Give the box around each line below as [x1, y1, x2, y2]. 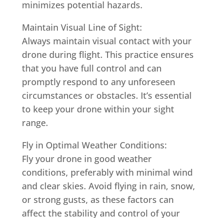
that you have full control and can [21, 62, 162, 74]
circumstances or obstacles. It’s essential [21, 90, 192, 101]
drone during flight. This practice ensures [21, 49, 194, 60]
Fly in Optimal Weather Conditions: [21, 139, 167, 151]
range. [21, 117, 48, 128]
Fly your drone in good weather [21, 153, 152, 164]
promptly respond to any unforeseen [21, 76, 175, 88]
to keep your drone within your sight [21, 103, 174, 115]
